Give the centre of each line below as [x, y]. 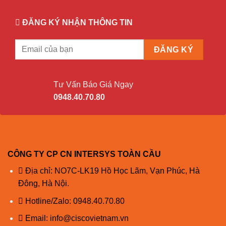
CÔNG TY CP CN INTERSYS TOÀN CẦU [84, 154]
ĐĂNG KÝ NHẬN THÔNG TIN [77, 23]
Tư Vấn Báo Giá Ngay [93, 85]
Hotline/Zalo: [48, 201]
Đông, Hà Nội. [43, 184]
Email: [35, 218]
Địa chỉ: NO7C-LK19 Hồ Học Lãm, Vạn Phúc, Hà [111, 171]
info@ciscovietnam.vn [89, 218]
